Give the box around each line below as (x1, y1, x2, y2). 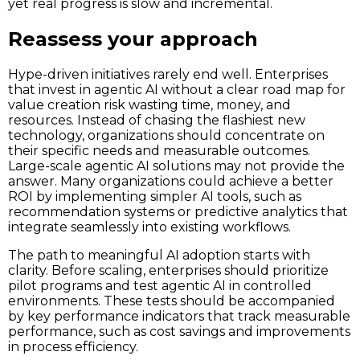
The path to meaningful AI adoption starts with (8, 247, 310, 264)
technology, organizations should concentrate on (8, 128, 325, 144)
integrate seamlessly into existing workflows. (8, 219, 291, 235)
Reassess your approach (8, 27, 258, 51)
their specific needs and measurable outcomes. (8, 143, 310, 159)
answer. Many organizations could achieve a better (8, 174, 333, 190)
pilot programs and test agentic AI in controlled (8, 278, 312, 294)
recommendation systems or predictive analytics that (8, 204, 348, 220)
